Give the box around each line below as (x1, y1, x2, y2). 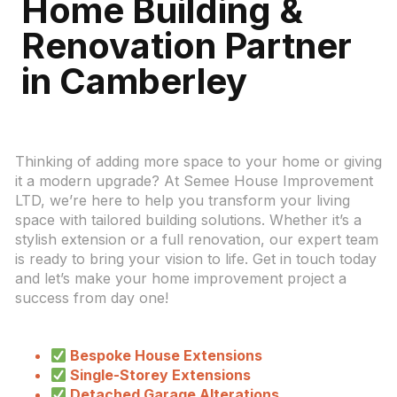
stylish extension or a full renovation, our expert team (14, 230, 378, 249)
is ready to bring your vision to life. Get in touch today (14, 250, 377, 269)
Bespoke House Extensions (66, 346, 263, 365)
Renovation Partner (21, 24, 352, 67)
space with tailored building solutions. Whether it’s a (14, 211, 362, 230)
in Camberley (21, 59, 247, 103)
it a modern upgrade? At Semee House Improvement (14, 172, 373, 191)
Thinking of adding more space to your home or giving (14, 152, 382, 171)
